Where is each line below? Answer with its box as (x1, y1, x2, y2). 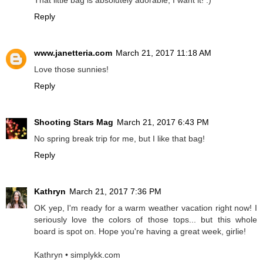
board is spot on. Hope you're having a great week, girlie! (34, 227, 246, 237)
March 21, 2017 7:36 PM (69, 187, 161, 197)
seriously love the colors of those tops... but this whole (34, 215, 257, 225)
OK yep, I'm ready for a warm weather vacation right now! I (34, 203, 257, 213)
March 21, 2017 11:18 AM (116, 48, 211, 58)
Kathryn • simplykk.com (34, 250, 120, 260)
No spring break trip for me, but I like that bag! (34, 134, 205, 144)
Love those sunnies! (34, 65, 109, 75)
